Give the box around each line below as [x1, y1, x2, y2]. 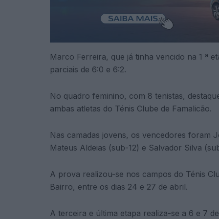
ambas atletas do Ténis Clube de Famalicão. [50, 103, 212, 113]
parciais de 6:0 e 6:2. [50, 64, 126, 74]
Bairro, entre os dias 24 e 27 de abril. [50, 181, 188, 192]
